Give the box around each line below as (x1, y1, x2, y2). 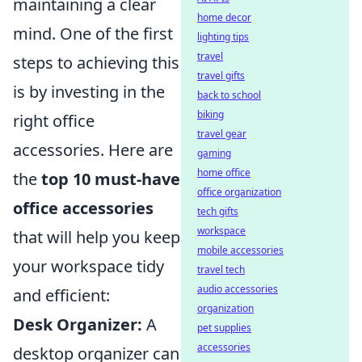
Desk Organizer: (13, 314, 142, 336)
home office (197, 166, 250, 179)
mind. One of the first (13, 23, 173, 45)
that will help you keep (13, 226, 180, 249)
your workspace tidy (13, 255, 164, 278)
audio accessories (197, 282, 278, 296)
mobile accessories (197, 243, 284, 257)
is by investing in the (13, 81, 165, 103)
